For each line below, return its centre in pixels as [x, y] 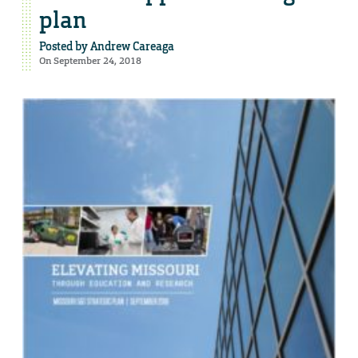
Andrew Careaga [132, 47]
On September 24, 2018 [90, 61]
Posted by [65, 47]
